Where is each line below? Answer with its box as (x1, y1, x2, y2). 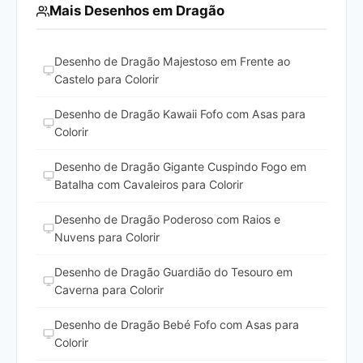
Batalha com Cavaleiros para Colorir (54, 177, 243, 192)
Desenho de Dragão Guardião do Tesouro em (54, 265, 293, 280)
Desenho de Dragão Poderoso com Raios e (54, 212, 280, 227)
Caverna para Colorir (54, 283, 164, 297)
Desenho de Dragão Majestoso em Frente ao (54, 54, 290, 69)
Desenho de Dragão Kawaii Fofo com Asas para (54, 107, 305, 122)
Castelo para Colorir (54, 72, 159, 87)
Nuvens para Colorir (54, 230, 160, 245)
